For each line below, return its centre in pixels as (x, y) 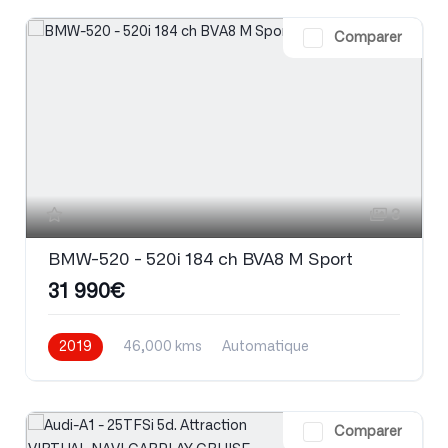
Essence (75, 374)
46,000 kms (162, 346)
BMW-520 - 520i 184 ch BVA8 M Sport (200, 259)
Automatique (265, 346)
